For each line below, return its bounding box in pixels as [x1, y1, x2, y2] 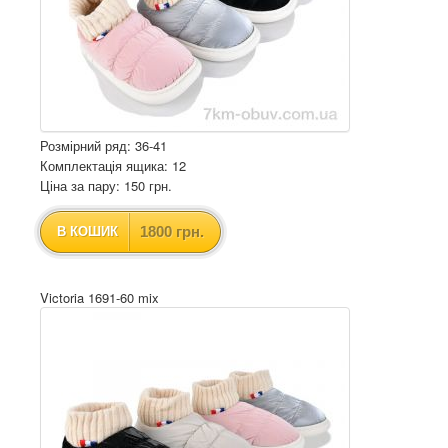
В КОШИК [57, 224, 118, 239]
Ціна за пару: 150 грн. [40, 176, 172, 195]
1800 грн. [140, 223, 204, 240]
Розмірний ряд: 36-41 [40, 136, 167, 155]
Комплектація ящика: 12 [40, 156, 186, 175]
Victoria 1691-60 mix [40, 288, 159, 307]
